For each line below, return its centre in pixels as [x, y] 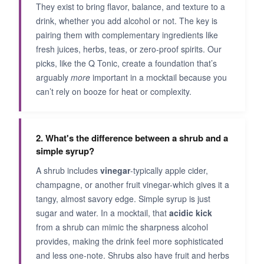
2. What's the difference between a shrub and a [132, 138]
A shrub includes [68, 170]
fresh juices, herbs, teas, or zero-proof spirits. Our [129, 49]
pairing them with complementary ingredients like [127, 35]
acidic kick [191, 213]
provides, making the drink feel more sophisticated [130, 241]
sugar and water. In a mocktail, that [103, 213]
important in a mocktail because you [159, 77]
